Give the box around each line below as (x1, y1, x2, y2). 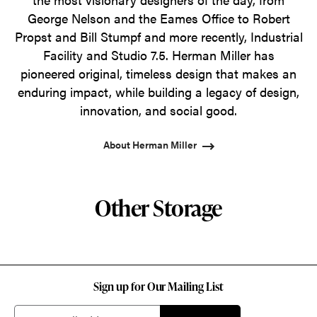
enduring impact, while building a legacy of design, (18, 83, 299, 101)
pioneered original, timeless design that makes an (21, 64, 296, 83)
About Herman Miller (103, 137, 197, 152)
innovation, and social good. (80, 101, 237, 120)
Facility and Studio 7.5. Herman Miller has (42, 46, 275, 64)
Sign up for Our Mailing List (93, 279, 224, 295)
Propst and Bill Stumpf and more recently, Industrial (14, 28, 303, 46)
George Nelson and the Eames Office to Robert (27, 9, 290, 28)
